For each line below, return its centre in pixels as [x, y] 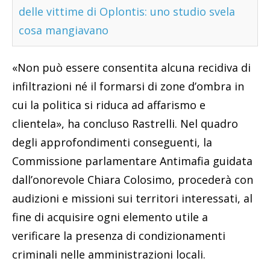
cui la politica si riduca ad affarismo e [109, 105]
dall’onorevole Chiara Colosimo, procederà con [133, 180]
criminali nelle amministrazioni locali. [109, 255]
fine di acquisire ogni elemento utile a [110, 217]
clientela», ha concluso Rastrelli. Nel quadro [125, 124]
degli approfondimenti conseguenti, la [112, 143]
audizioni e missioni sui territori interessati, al [132, 199]
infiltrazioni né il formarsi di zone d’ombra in [128, 86]
